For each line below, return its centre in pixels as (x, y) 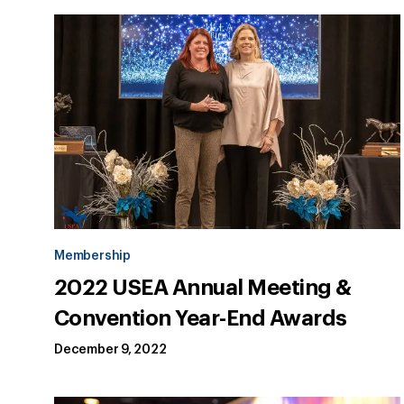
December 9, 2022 (110, 350)
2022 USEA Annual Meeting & (203, 288)
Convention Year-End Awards (201, 319)
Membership (92, 257)
